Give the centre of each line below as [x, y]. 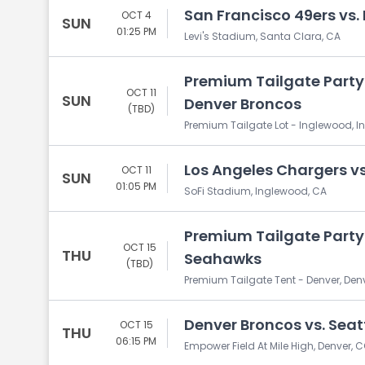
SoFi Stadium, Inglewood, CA [255, 191]
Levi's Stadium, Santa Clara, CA [262, 36]
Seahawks [223, 259]
